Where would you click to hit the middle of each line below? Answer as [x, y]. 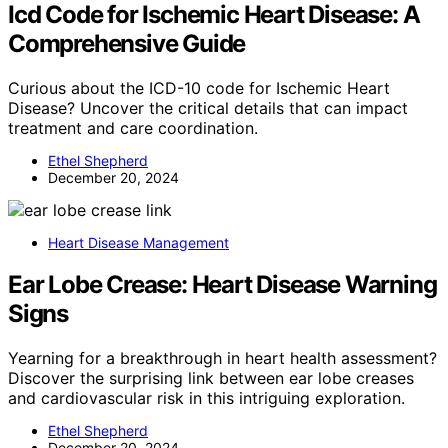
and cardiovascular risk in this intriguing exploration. [206, 398]
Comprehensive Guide [127, 43]
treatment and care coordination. [133, 127]
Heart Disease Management [138, 242]
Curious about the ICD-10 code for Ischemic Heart [199, 87]
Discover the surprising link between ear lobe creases [211, 378]
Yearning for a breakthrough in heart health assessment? [222, 358]
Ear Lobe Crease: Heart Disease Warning [222, 285]
